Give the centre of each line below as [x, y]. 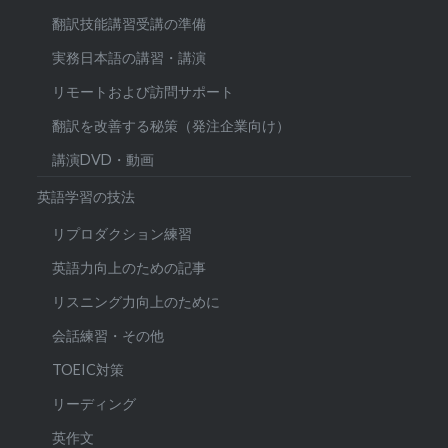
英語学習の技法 [86, 197]
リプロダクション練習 [122, 234]
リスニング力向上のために [136, 302]
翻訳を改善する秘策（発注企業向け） [171, 126]
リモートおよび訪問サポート [143, 92]
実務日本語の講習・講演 [129, 58]
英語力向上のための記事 [129, 268]
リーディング [94, 404]
